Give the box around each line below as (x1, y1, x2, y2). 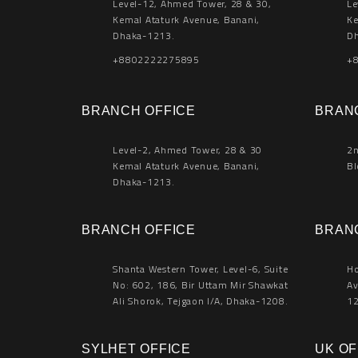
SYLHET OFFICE (82, 342, 191, 356)
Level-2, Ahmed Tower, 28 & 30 (113, 142, 263, 157)
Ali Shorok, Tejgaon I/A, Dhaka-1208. (113, 293, 288, 308)
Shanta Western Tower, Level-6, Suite (113, 261, 288, 276)
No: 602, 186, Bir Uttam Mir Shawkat (113, 277, 288, 292)
